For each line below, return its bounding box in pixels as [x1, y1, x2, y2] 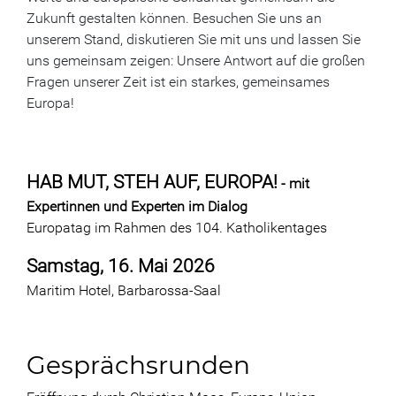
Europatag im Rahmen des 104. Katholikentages [27, 219, 327, 236]
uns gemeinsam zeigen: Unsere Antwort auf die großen [27, 52, 365, 69]
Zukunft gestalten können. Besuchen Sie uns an [27, 10, 322, 27]
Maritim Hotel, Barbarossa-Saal [27, 282, 221, 299]
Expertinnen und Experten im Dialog [27, 198, 247, 215]
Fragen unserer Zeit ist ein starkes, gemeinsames [27, 73, 330, 90]
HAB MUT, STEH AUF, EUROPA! [27, 171, 278, 193]
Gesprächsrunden [27, 350, 250, 380]
